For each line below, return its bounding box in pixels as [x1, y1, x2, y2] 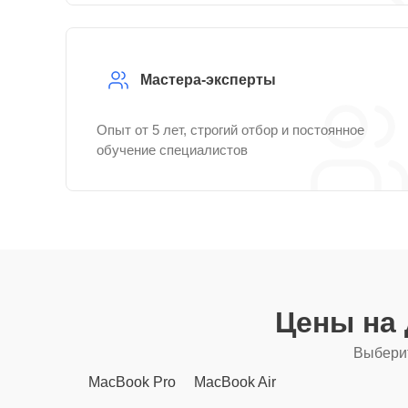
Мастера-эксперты [140, 72, 276, 87]
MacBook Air [194, 374, 276, 390]
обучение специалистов [97, 142, 248, 158]
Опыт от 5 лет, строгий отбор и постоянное [97, 122, 364, 138]
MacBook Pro [88, 374, 176, 390]
